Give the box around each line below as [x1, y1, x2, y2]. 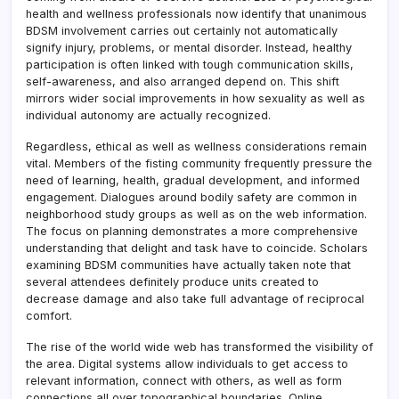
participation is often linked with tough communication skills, [26, 57, 354, 71]
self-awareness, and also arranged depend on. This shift [26, 74, 339, 88]
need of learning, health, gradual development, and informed [26, 173, 360, 187]
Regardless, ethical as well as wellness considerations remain [26, 139, 367, 153]
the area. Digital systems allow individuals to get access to [26, 356, 348, 370]
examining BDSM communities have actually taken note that [26, 257, 351, 272]
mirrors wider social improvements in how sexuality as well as [26, 91, 365, 105]
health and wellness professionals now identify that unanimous [26, 6, 367, 20]
